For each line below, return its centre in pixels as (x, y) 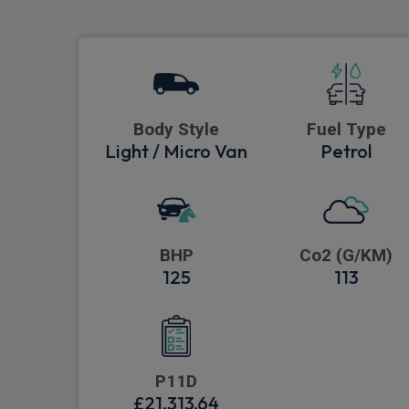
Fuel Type (346, 130)
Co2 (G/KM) (346, 256)
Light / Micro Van (176, 152)
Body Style (176, 130)
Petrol (346, 152)
